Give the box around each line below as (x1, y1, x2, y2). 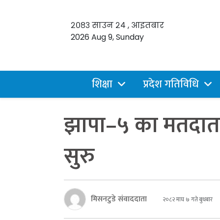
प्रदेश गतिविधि (142, 75, 199, 93)
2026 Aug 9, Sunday (71, 31, 144, 43)
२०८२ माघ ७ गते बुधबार (161, 194, 213, 204)
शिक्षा (91, 75, 112, 93)
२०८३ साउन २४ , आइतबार (71, 20, 164, 31)
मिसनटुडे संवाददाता (91, 192, 147, 206)
